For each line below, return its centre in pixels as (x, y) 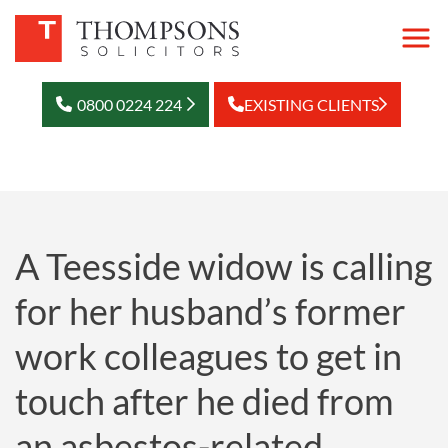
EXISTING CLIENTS (311, 104)
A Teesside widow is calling (223, 266)
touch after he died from (204, 401)
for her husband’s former (210, 311)
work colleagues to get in (208, 356)
